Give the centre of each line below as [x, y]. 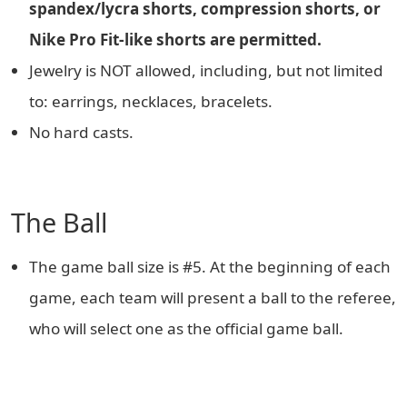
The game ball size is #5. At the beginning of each [210, 267]
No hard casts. [81, 132]
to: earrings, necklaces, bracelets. [151, 101]
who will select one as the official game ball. [186, 328]
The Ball [59, 222]
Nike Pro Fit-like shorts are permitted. [175, 40]
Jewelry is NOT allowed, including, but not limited [206, 70]
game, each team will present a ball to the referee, [213, 298]
